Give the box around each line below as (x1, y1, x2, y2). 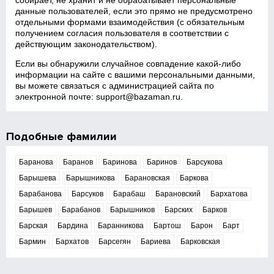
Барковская (180, 237, 221, 246)
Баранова (19, 158, 54, 166)
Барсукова (187, 158, 223, 166)
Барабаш (113, 190, 146, 198)
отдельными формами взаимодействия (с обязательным (15, 17, 245, 27)
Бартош (154, 221, 182, 230)
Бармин (19, 237, 46, 246)
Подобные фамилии (6, 130, 117, 143)
